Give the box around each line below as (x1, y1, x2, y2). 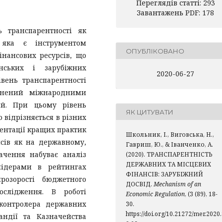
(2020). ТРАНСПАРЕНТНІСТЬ (126, 150, 213, 159)
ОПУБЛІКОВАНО (126, 47, 184, 55)
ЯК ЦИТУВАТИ (126, 108, 173, 116)
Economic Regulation (126, 190, 185, 199)
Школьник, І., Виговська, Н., (126, 130, 214, 139)
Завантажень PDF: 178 (137, 8, 214, 18)
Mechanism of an (154, 180, 201, 189)
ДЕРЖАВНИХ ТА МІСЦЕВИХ (126, 160, 211, 169)
